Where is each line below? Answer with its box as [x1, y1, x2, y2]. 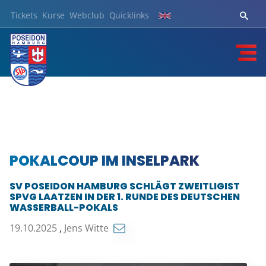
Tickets [10, 9, 37, 21]
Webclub [69, 9, 104, 21]
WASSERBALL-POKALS [9, 200, 118, 214]
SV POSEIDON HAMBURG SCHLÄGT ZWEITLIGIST [9, 179, 240, 193]
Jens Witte [64, 221, 111, 235]
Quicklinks [109, 9, 150, 21]
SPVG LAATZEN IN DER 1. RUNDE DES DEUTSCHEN [9, 189, 240, 204]
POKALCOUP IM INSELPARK [9, 150, 199, 170]
